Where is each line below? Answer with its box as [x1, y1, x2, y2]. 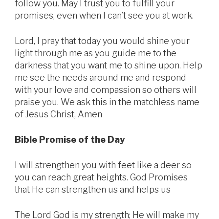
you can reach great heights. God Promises [15, 172, 188, 183]
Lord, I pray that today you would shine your [15, 36, 190, 46]
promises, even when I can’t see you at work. [15, 10, 194, 21]
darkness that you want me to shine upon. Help [15, 60, 202, 71]
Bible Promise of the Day [15, 134, 125, 145]
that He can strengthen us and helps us [15, 184, 171, 195]
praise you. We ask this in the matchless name [15, 97, 199, 108]
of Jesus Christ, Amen [15, 109, 102, 120]
